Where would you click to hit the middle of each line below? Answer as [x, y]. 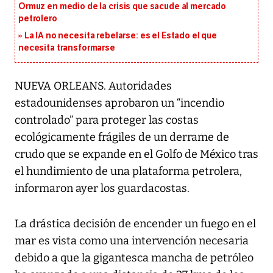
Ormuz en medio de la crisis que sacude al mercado [122, 7]
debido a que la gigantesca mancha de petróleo [134, 258]
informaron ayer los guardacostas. [102, 189]
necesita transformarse [67, 48]
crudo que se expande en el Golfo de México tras [136, 154]
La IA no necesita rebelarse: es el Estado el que [121, 36]
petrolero [38, 19]
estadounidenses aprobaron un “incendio [119, 103]
